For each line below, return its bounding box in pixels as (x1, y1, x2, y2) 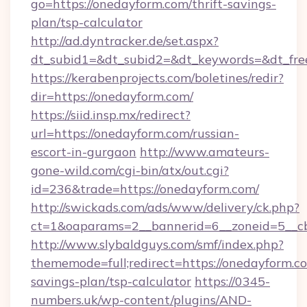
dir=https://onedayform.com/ (31, 88, 193, 104)
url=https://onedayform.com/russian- (31, 125, 239, 141)
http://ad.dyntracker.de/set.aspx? (31, 33, 219, 49)
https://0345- (195, 273, 270, 289)
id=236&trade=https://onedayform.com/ (31, 181, 259, 197)
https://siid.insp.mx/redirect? (31, 107, 191, 123)
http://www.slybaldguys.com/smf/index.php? (31, 236, 284, 252)
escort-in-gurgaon (31, 144, 136, 160)
